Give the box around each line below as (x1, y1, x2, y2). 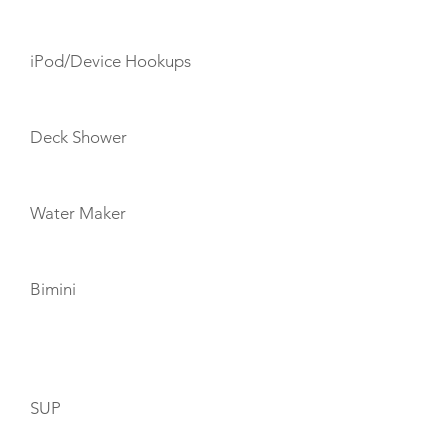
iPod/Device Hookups (30, 51, 191, 71)
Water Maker (30, 203, 126, 223)
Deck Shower (30, 127, 127, 147)
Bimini (30, 279, 76, 299)
